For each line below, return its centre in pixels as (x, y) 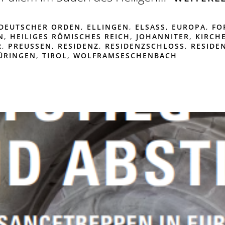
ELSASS (150, 27)
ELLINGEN (108, 27)
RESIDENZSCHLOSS (145, 46)
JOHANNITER (162, 36)
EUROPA (189, 27)
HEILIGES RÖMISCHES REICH (70, 36)
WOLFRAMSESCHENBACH (125, 55)
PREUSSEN (26, 46)
